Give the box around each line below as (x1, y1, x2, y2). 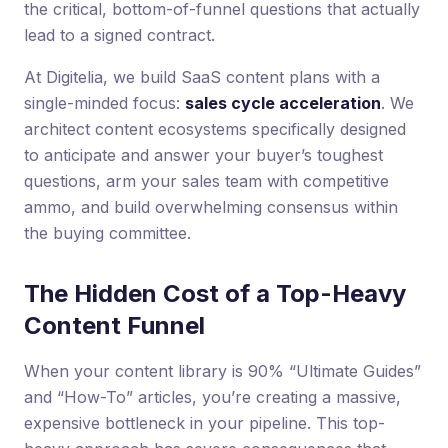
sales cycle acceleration (185, 92, 381, 113)
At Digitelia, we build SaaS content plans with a (24, 66, 380, 87)
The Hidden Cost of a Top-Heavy (24, 278, 406, 308)
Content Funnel (24, 310, 205, 340)
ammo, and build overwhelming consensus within (24, 196, 398, 217)
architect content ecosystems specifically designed (24, 118, 406, 139)
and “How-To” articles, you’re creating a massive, (24, 386, 401, 407)
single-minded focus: (24, 92, 185, 113)
